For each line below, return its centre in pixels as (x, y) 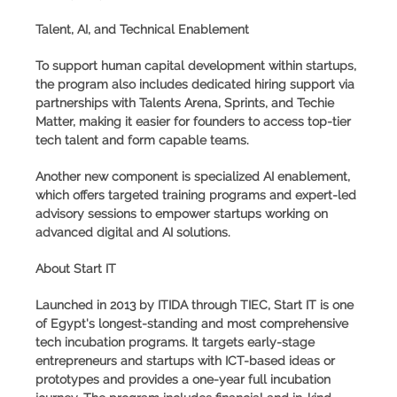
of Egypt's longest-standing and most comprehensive (192, 323)
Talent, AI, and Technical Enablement (142, 29)
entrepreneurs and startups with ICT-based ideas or (185, 360)
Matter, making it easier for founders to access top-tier (193, 121)
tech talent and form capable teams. (142, 140)
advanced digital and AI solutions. (133, 232)
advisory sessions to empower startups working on (182, 213)
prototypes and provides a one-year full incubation (183, 379)
